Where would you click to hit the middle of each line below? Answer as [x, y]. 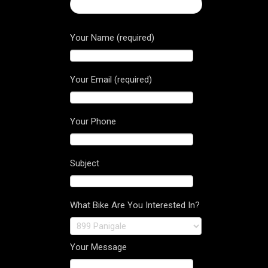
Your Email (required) [111, 80]
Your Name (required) [112, 38]
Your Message [98, 247]
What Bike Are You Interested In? [135, 205]
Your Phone [93, 122]
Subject [85, 164]
